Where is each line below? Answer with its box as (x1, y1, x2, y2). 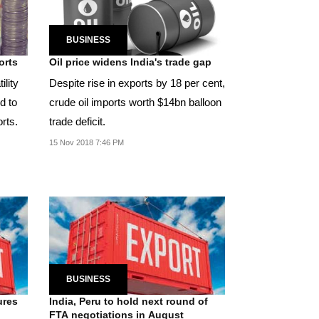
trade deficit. (48, 115, 105, 127)
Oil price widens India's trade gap (48, 56, 211, 68)
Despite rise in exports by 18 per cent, (48, 76, 225, 89)
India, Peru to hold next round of (48, 296, 208, 308)
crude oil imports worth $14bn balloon (48, 95, 221, 108)
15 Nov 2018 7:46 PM (48, 137, 124, 147)
